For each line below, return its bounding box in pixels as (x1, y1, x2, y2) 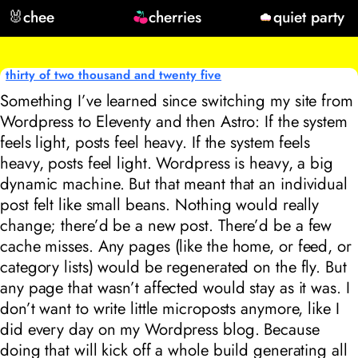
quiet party (273, 5, 345, 28)
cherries (148, 5, 201, 28)
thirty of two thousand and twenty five (6, 66, 222, 84)
